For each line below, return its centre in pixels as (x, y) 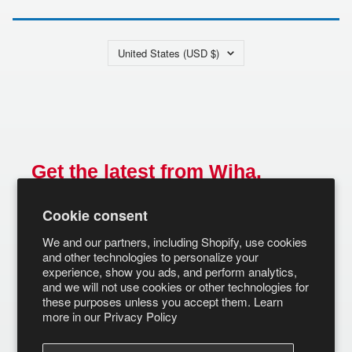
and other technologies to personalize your (151, 257)
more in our (73, 316)
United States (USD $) (169, 53)
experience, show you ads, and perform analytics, (170, 271)
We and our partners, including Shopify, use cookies (175, 242)
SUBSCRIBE (251, 219)
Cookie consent (95, 215)
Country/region (145, 46)
